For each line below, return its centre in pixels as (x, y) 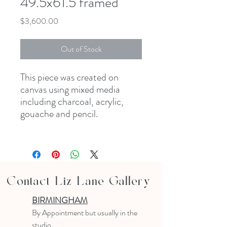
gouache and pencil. (59, 114)
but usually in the (111, 213)
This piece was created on (69, 77)
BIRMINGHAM (60, 200)
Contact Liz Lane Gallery (79, 182)
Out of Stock (81, 49)
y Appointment (61, 213)
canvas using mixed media (70, 89)
